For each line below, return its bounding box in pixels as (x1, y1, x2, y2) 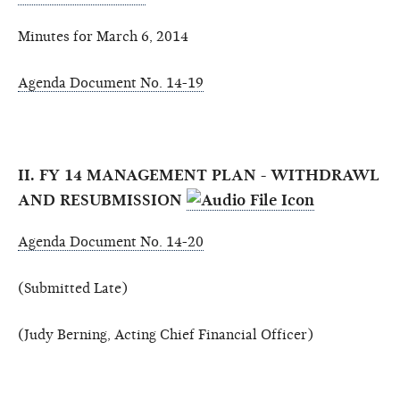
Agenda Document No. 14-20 (18, 233, 204, 250)
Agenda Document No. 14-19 (18, 74, 204, 91)
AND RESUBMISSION (18, 190, 187, 210)
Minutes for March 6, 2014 (18, 28, 188, 45)
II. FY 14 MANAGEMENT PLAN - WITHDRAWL (18, 165, 379, 185)
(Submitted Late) (18, 279, 128, 296)
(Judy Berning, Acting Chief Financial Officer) (18, 326, 313, 343)
